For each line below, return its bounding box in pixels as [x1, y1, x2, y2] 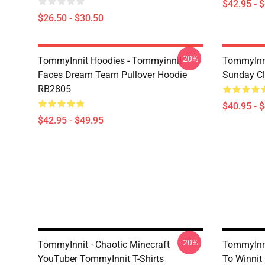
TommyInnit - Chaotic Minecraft [38, 239, 170, 250]
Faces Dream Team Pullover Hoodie [38, 69, 187, 80]
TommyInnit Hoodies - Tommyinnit [38, 55, 182, 66]
